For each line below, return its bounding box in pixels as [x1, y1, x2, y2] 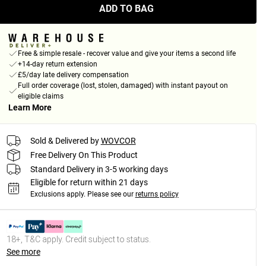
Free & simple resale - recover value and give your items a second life [17, 49, 236, 58]
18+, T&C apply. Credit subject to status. [6, 234, 151, 245]
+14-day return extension [17, 60, 97, 69]
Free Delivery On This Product [30, 150, 138, 160]
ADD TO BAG [99, 3, 154, 14]
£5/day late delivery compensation [17, 71, 129, 80]
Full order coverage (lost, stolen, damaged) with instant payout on [17, 81, 228, 90]
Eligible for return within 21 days [30, 178, 148, 188]
